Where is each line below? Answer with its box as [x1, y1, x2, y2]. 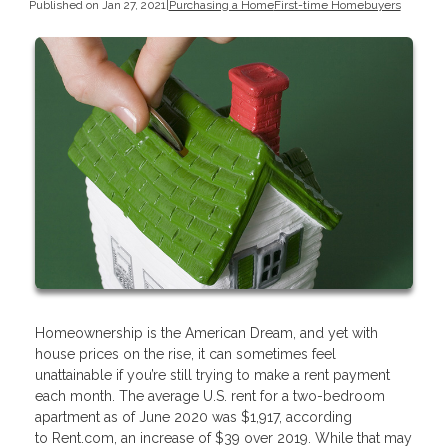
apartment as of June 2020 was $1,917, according [35, 408, 352, 425]
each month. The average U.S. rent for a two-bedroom [35, 387, 385, 404]
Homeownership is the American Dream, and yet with [35, 324, 378, 341]
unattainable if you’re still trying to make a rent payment [35, 366, 390, 383]
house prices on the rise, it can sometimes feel [35, 345, 336, 362]
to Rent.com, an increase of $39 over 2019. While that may [35, 429, 412, 446]
